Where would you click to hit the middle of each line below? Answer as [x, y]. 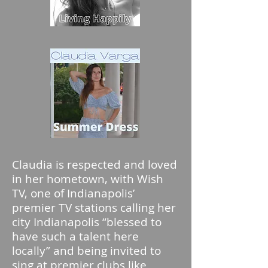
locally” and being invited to [86, 251]
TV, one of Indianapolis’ [73, 193]
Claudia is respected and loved [95, 165]
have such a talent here [75, 236]
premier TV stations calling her [94, 208]
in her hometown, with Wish [88, 179]
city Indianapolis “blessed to [87, 222]
